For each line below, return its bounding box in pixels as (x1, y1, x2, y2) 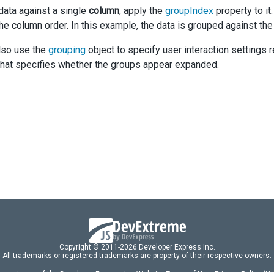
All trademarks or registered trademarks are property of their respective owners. (2, 251, 272, 260)
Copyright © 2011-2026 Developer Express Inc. (59, 243, 215, 251)
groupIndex (165, 5, 213, 17)
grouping (48, 44, 86, 56)
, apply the (119, 5, 165, 17)
